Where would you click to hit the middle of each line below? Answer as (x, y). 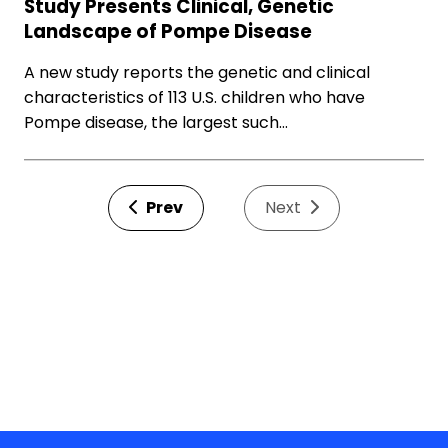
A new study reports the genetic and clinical (197, 72)
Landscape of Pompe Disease (168, 31)
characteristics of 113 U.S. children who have (194, 97)
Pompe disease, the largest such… (156, 122)
